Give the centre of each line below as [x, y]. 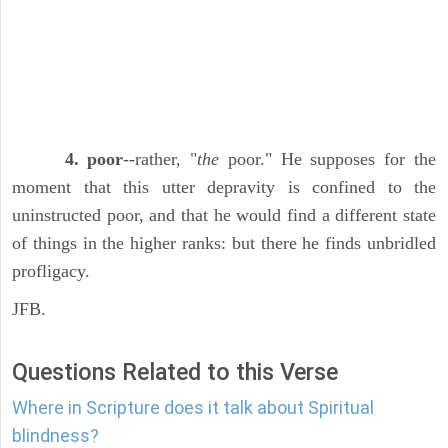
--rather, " [160, 159]
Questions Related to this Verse [175, 372]
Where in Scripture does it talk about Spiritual [193, 408]
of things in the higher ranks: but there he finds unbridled [224, 243]
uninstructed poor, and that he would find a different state [224, 215]
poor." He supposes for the [328, 159]
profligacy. [51, 271]
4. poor [94, 159]
